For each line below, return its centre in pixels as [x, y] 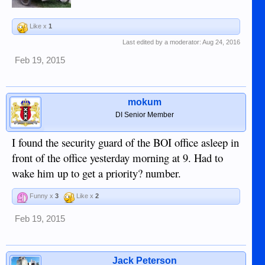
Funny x [41, 196]
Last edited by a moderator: [162, 42]
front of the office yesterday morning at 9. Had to [117, 158]
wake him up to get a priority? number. [96, 173]
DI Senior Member [145, 115]
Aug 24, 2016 [221, 42]
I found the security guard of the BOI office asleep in [125, 143]
